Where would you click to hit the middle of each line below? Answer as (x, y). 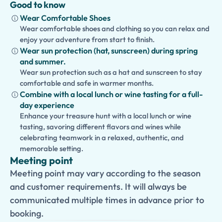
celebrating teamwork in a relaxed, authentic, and (102, 138)
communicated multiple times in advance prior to (107, 200)
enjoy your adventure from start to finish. (87, 39)
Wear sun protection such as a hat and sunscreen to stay (111, 72)
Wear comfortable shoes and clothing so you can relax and (115, 28)
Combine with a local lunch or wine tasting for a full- (111, 94)
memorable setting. (52, 148)
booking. (27, 213)
